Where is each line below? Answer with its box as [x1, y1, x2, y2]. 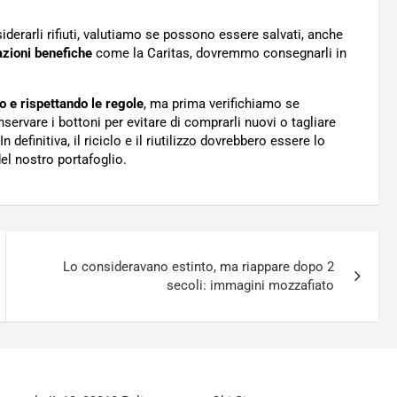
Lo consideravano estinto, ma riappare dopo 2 [63, 259, 335, 276]
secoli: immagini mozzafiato [167, 277, 335, 294]
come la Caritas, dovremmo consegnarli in [92, 45, 346, 62]
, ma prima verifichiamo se [144, 96, 300, 113]
